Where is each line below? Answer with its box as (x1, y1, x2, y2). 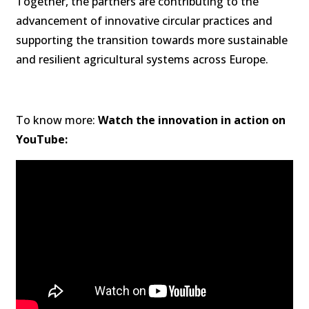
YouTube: (16, 132, 70, 147)
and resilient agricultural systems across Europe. (16, 52, 268, 67)
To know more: (16, 112, 98, 128)
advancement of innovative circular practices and (16, 13, 272, 28)
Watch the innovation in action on (98, 112, 286, 128)
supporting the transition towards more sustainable (16, 32, 288, 48)
